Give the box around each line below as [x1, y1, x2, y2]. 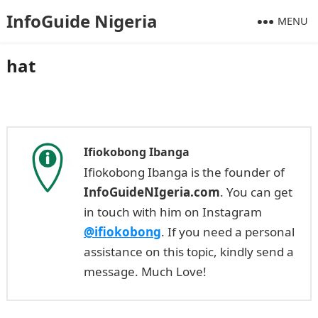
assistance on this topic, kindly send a [83, 243, 294, 260]
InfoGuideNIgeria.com [83, 184, 220, 200]
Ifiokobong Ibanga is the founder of [83, 164, 285, 180]
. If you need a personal [160, 224, 295, 240]
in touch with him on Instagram [83, 204, 262, 220]
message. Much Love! [83, 263, 207, 280]
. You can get [219, 184, 292, 200]
